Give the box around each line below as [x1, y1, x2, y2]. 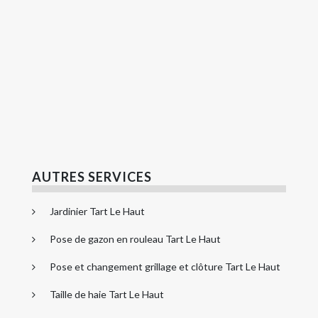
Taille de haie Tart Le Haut [50, 287, 164, 300]
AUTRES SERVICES [32, 168, 152, 185]
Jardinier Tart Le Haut [50, 204, 145, 217]
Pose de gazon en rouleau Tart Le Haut [50, 232, 221, 245]
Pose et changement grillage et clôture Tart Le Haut [50, 260, 280, 273]
